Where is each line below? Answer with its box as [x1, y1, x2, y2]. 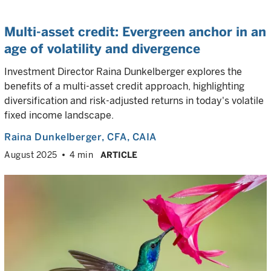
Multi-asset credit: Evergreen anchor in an [4, 24, 266, 39]
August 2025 [4, 150, 57, 160]
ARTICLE [100, 150, 137, 160]
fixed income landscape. [4, 109, 114, 121]
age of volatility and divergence [4, 41, 200, 56]
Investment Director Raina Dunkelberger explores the [4, 66, 242, 77]
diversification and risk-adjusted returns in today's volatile [4, 95, 264, 106]
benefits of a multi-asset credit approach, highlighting [4, 80, 244, 92]
